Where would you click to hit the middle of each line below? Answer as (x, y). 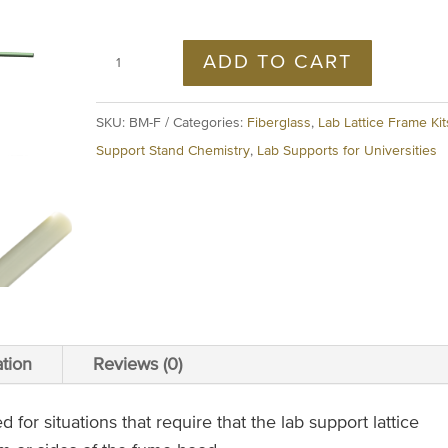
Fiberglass (278, 123)
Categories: (209, 123)
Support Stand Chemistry (172, 151)
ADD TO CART (278, 62)
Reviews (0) (137, 364)
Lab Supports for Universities (346, 151)
